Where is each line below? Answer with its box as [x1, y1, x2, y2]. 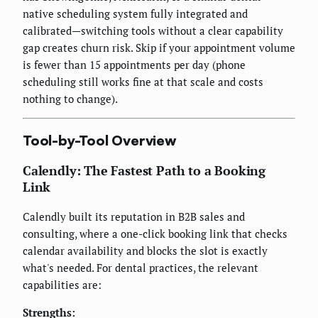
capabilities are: [23, 278, 102, 292]
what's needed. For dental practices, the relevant [23, 261, 258, 275]
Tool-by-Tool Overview [23, 131, 177, 150]
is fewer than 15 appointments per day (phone [23, 57, 246, 72]
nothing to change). [23, 92, 118, 106]
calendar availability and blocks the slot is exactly [23, 243, 268, 258]
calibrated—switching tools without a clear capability [23, 23, 283, 38]
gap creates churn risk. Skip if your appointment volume [23, 40, 295, 55]
